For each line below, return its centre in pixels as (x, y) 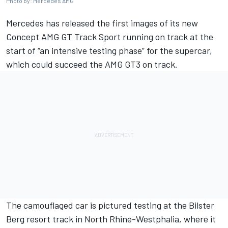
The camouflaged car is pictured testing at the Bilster (110, 205)
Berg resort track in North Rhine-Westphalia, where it (111, 219)
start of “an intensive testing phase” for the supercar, (109, 50)
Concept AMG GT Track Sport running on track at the (110, 36)
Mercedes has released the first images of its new (102, 23)
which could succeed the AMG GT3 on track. (94, 64)
